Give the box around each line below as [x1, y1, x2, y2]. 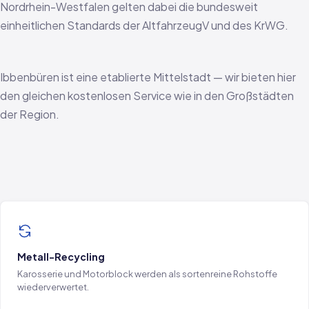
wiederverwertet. [17, 281, 89, 292]
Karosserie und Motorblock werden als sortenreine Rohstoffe [17, 268, 277, 279]
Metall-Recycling [17, 250, 105, 263]
